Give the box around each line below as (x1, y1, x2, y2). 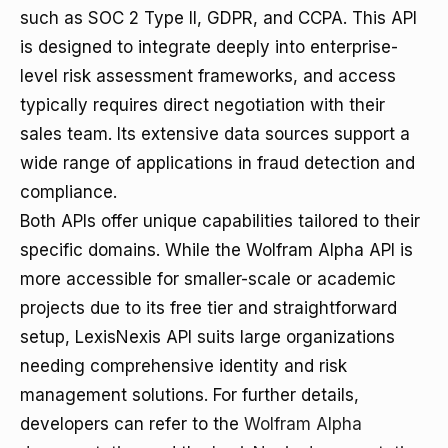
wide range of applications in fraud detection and (20, 153, 415, 173)
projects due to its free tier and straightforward (20, 298, 397, 318)
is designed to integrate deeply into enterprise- (20, 37, 398, 57)
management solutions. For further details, (20, 385, 359, 405)
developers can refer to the (20, 414, 244, 434)
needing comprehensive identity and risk (20, 356, 347, 376)
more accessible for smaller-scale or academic (20, 269, 396, 289)
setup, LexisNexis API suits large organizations (20, 327, 395, 347)
